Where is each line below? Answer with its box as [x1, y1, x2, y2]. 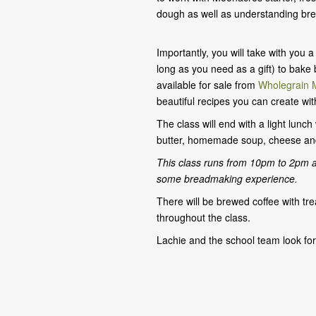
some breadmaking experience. [157, 171, 298, 186]
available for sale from [157, 78, 258, 92]
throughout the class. [157, 210, 250, 224]
